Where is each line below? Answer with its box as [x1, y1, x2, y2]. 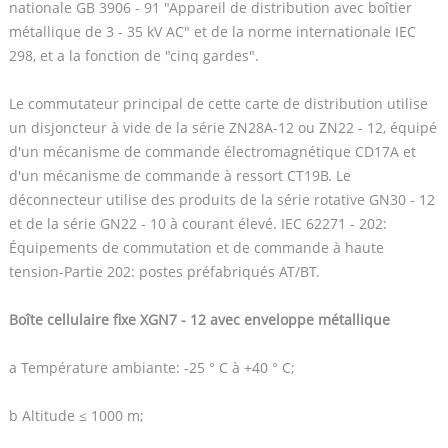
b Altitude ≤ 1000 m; [8, 405, 144, 425]
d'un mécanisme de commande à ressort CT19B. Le [8, 165, 351, 185]
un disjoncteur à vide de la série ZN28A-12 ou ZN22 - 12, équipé [8, 117, 437, 137]
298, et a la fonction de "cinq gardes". [8, 45, 259, 65]
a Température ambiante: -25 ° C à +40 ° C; [8, 357, 295, 377]
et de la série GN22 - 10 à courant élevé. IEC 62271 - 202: [8, 213, 387, 233]
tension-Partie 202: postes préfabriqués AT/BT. [8, 261, 320, 281]
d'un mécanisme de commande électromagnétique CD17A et [8, 141, 416, 161]
